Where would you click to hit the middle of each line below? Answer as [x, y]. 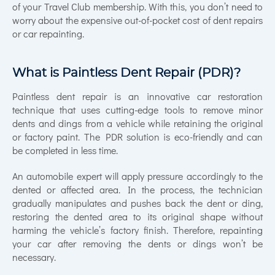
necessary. [34, 258]
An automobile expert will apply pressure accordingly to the [137, 176]
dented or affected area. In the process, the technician [137, 190]
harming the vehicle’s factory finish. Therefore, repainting [137, 230]
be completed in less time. [65, 151]
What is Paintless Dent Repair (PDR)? [126, 73]
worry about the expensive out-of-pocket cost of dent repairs [137, 21]
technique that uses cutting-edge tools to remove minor [137, 110]
